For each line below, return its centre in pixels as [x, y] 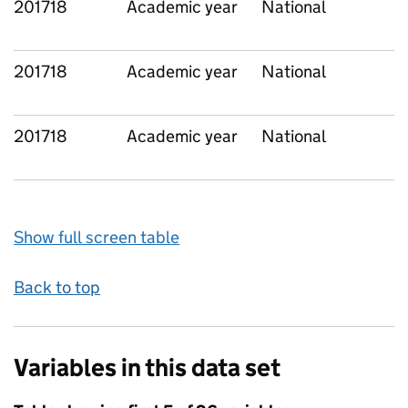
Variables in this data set [147, 367]
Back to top [57, 287]
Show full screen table [97, 237]
